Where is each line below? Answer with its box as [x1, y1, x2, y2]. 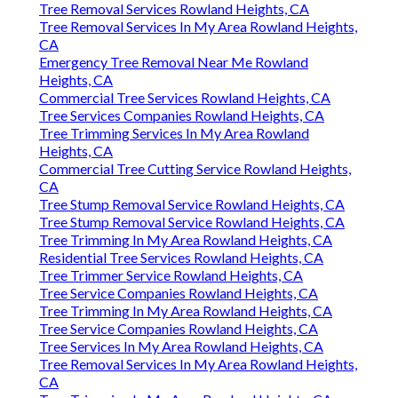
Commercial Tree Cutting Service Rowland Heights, [39, 160, 351, 178]
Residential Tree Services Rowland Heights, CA [39, 249, 323, 267]
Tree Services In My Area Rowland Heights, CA [39, 338, 323, 355]
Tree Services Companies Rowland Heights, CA [39, 107, 324, 124]
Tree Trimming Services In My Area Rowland [39, 124, 309, 142]
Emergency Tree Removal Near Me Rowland [39, 53, 308, 71]
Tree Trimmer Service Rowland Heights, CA [39, 267, 303, 284]
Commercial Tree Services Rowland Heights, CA [39, 89, 330, 107]
